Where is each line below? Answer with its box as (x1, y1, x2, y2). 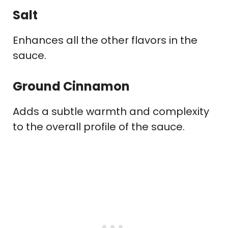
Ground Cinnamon (13, 78, 130, 95)
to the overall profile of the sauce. (13, 120, 185, 134)
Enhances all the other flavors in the (13, 33, 197, 48)
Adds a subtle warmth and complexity (13, 104, 209, 119)
